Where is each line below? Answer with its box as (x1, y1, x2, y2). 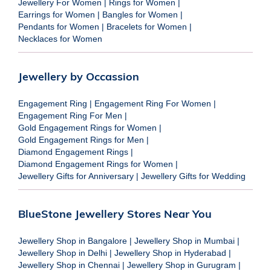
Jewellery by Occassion (18, 69, 139, 83)
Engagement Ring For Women (94, 98, 211, 108)
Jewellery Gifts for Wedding (141, 171, 246, 181)
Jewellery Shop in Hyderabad (114, 247, 226, 258)
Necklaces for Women (18, 33, 102, 44)
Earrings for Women (18, 9, 95, 19)
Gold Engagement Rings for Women (18, 122, 157, 132)
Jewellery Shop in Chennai (18, 260, 120, 270)
